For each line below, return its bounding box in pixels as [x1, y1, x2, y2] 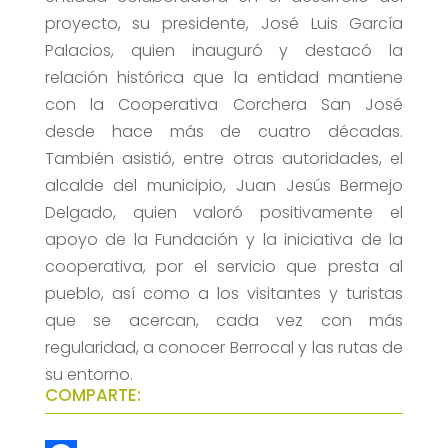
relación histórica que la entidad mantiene [44, 66, 404, 90]
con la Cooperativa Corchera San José [44, 93, 404, 117]
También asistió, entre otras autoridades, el [44, 147, 404, 171]
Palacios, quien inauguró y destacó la [44, 39, 404, 63]
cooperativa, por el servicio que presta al [44, 255, 404, 279]
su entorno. [44, 363, 133, 387]
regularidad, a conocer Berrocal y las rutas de [44, 336, 404, 360]
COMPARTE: [44, 383, 141, 408]
